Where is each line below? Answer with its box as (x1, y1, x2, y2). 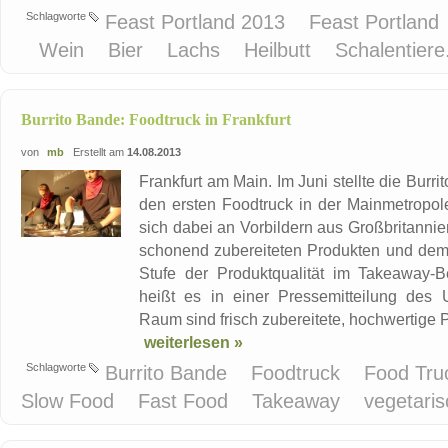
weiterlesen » (144, 333, 243, 352)
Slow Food (21, 390, 120, 413)
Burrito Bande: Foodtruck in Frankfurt (21, 111, 291, 129)
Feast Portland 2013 (105, 11, 291, 34)
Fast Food (138, 390, 234, 413)
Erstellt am (67, 146, 127, 159)
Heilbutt (244, 39, 317, 62)
